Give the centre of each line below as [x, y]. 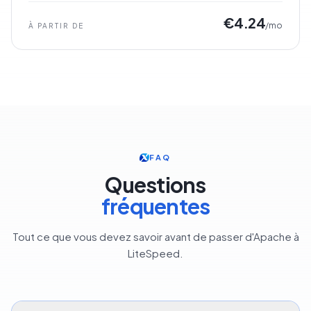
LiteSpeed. [155, 253]
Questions [155, 185]
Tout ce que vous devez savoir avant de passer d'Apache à [155, 237]
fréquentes [155, 207]
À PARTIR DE [56, 26]
